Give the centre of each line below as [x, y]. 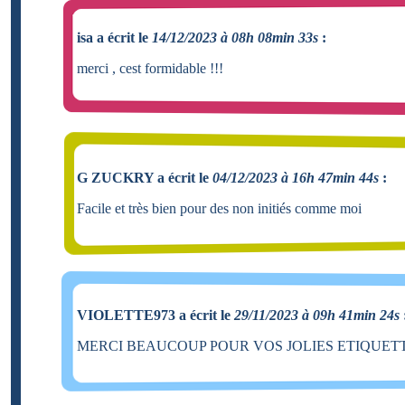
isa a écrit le [114, 37]
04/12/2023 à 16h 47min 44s [296, 177]
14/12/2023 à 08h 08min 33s [235, 37]
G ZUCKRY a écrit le [145, 177]
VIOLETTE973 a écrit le [155, 315]
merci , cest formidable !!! [150, 68]
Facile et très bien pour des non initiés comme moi [219, 208]
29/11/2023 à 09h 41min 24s [317, 315]
